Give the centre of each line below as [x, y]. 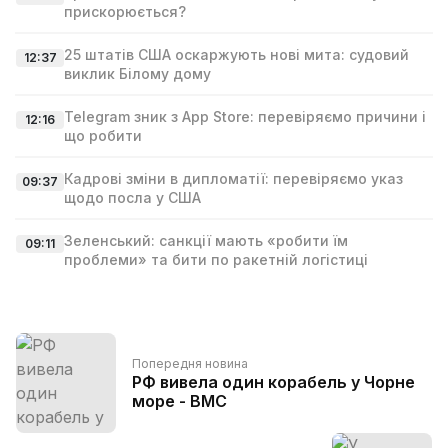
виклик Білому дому [137, 73]
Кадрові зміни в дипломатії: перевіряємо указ [233, 178]
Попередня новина [190, 363]
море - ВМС [179, 401]
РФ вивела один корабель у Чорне [273, 382]
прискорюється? [125, 11]
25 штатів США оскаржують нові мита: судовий [236, 54]
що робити [103, 135]
